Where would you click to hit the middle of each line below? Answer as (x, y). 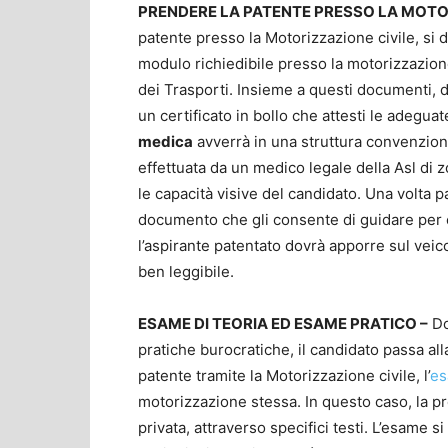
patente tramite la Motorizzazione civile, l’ (284, 375)
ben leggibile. (186, 271)
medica (165, 141)
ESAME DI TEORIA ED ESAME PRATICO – (283, 323)
